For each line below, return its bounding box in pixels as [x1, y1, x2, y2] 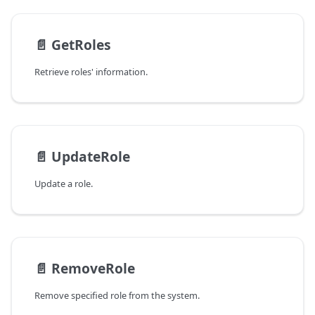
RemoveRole [51, 259, 135, 278]
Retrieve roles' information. [34, 65, 148, 79]
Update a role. [34, 177, 93, 191]
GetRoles [51, 35, 111, 55]
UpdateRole [51, 147, 130, 167]
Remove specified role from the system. [34, 289, 200, 302]
